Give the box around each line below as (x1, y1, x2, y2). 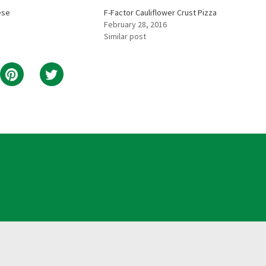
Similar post (104, 31, 147, 42)
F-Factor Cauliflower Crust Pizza (104, 7, 217, 18)
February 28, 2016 (104, 19, 167, 30)
